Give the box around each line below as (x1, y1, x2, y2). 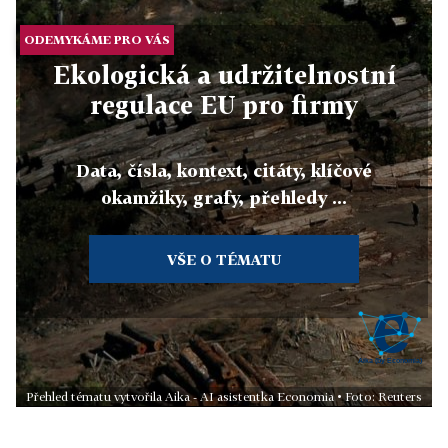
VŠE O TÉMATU (166, 250, 281, 268)
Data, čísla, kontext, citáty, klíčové (76, 159, 372, 181)
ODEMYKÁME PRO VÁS (24, 31, 171, 47)
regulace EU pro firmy (90, 89, 358, 119)
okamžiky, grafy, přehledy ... (101, 186, 347, 208)
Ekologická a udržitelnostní (52, 59, 396, 89)
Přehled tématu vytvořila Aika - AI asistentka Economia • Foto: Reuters (26, 388, 422, 404)
